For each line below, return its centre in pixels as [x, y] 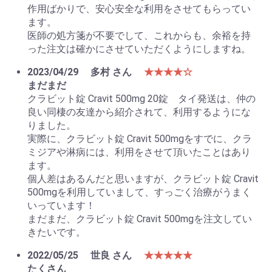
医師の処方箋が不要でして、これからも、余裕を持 [139, 36]
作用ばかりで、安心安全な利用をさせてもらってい [139, 9]
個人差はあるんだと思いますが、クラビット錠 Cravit [143, 179]
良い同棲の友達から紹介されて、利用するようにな [139, 112]
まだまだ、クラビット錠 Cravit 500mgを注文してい [140, 219]
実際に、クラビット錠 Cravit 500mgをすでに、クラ [140, 139]
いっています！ [61, 206]
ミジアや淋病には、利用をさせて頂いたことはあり [139, 152]
